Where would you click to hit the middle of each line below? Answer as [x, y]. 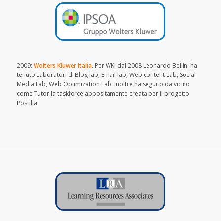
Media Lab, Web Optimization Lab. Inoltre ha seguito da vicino [103, 84]
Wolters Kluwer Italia [62, 66]
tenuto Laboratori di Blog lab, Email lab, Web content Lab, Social [106, 75]
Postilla [27, 103]
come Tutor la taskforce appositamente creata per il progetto [103, 94]
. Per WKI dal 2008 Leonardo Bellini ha [144, 66]
